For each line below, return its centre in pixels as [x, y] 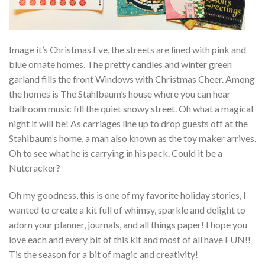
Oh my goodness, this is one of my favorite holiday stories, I [127, 195]
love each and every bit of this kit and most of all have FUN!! [130, 239]
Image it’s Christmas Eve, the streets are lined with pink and [127, 49]
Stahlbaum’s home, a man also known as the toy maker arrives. [132, 138]
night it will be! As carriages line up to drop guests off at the [128, 123]
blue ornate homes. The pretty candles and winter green [120, 64]
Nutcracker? [35, 167]
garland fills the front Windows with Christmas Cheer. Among [132, 79]
